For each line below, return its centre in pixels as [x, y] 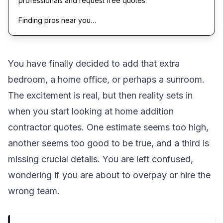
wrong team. [34, 191]
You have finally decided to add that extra [94, 63]
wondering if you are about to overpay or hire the [109, 175]
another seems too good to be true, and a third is [109, 143]
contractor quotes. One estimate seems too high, [108, 127]
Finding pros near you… [57, 20]
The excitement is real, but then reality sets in [100, 95]
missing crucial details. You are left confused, [101, 159]
